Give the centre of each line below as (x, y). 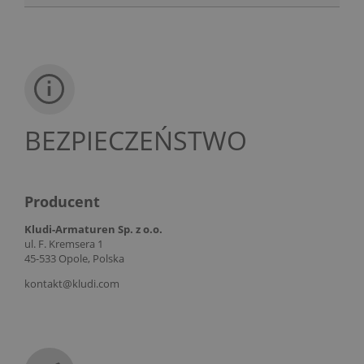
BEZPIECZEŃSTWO (136, 140)
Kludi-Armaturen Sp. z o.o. (93, 230)
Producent (62, 201)
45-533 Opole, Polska (74, 259)
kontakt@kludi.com (72, 284)
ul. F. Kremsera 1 (64, 244)
